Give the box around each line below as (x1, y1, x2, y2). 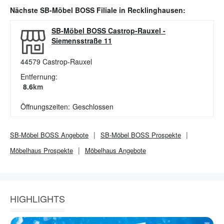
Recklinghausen (127, 5, 183, 15)
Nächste (10, 5, 40, 15)
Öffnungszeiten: (20, 101, 70, 111)
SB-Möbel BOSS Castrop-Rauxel (51, 25, 161, 35)
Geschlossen (72, 101, 113, 111)
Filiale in (94, 5, 127, 15)
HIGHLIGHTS (10, 192, 65, 205)
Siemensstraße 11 (51, 35, 112, 45)
